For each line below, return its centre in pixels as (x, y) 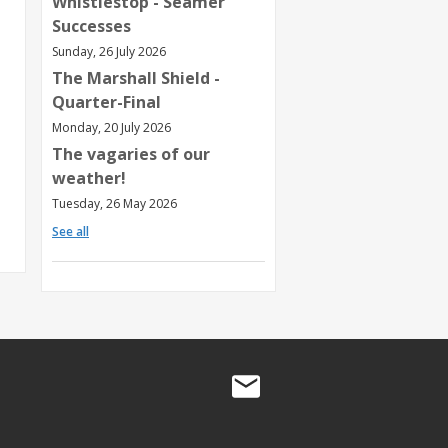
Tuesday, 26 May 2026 (114, 203)
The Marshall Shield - (136, 77)
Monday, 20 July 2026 (111, 127)
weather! (89, 177)
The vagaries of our (131, 153)
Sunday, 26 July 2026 (109, 51)
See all (70, 231)
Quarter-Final (106, 101)
